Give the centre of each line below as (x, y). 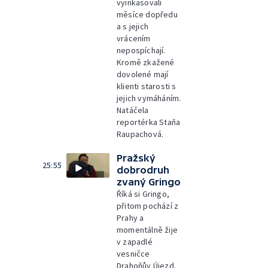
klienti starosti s (147, 86)
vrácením (134, 38)
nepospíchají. (141, 50)
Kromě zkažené (146, 62)
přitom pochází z (148, 206)
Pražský (136, 158)
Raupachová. (140, 134)
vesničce (133, 254)
